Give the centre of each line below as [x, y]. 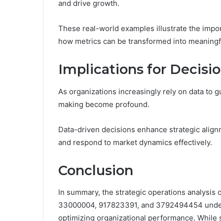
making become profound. [104, 104]
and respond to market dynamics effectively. [135, 142]
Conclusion [96, 170]
